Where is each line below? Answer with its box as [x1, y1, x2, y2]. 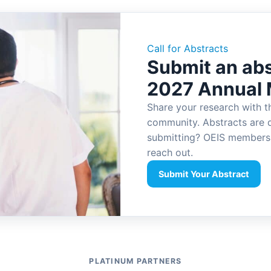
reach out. [146, 146, 193, 159]
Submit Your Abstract [158, 169, 249, 180]
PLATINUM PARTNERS [89, 256, 182, 266]
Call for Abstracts [146, 42, 228, 55]
